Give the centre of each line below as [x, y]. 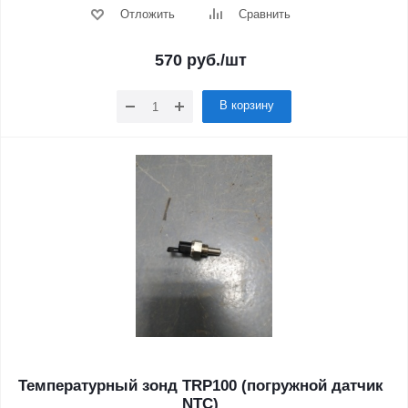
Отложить [147, 14]
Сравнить [264, 14]
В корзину [247, 105]
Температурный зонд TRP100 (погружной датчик [200, 386]
